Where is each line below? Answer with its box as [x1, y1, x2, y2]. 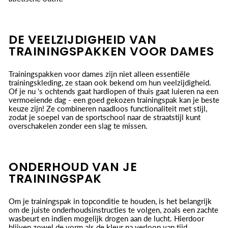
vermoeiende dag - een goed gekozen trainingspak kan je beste [9, 95, 219, 104]
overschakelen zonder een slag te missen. [9, 121, 148, 130]
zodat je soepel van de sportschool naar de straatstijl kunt [9, 112, 201, 122]
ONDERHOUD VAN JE [9, 158, 137, 175]
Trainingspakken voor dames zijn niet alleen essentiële [9, 69, 190, 78]
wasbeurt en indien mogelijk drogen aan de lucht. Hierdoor [9, 213, 204, 223]
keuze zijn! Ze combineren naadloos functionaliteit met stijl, [9, 103, 207, 113]
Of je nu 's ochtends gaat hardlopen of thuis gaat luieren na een [9, 86, 218, 96]
